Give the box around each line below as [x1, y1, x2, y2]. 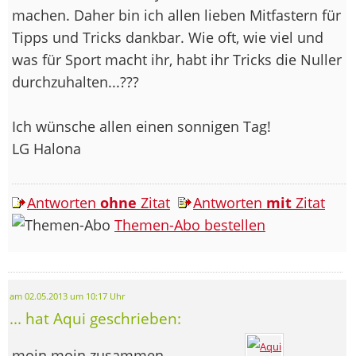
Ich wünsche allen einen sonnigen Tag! [12, 116, 275, 136]
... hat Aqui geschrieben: [10, 308, 181, 328]
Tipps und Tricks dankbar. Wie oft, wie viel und [12, 27, 323, 47]
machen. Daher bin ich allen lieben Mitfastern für [12, 5, 341, 25]
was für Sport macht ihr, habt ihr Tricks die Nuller [12, 49, 342, 69]
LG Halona [12, 138, 81, 158]
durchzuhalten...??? [12, 72, 139, 91]
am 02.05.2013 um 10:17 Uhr [10, 290, 125, 302]
